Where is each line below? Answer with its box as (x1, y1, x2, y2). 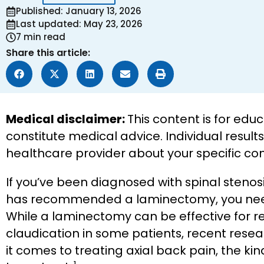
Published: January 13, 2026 (16, 5, 141, 18)
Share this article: (6, 46, 90, 60)
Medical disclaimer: (6, 111, 127, 128)
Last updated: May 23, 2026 (16, 18, 143, 31)
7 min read (16, 31, 65, 44)
